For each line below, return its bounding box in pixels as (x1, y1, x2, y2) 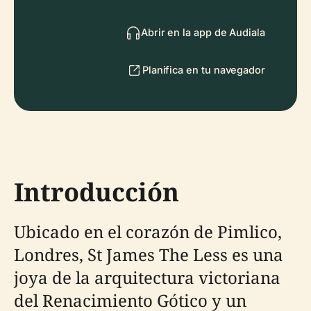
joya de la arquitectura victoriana (14, 266, 280, 289)
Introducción (14, 175, 179, 209)
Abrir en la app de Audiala (140, 26, 265, 38)
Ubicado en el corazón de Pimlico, (14, 220, 282, 243)
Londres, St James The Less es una (14, 243, 283, 266)
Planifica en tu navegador (142, 64, 265, 76)
